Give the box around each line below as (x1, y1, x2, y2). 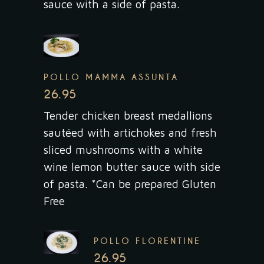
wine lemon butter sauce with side (44, 160, 220, 173)
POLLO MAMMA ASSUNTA (44, 71, 179, 82)
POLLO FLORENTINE (94, 235, 202, 246)
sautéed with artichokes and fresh (44, 126, 217, 139)
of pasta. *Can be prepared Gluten (44, 177, 216, 190)
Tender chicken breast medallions (44, 108, 212, 122)
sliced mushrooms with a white (44, 143, 203, 156)
